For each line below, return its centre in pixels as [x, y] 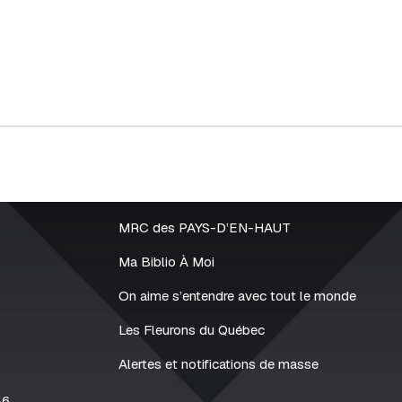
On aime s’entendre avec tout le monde [237, 296]
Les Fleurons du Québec [191, 330]
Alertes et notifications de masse [218, 364]
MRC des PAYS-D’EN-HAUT [204, 228]
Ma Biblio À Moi [166, 262]
